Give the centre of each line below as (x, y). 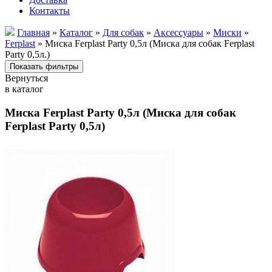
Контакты (49, 11)
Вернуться (26, 78)
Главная (33, 32)
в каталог (24, 89)
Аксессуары (178, 32)
